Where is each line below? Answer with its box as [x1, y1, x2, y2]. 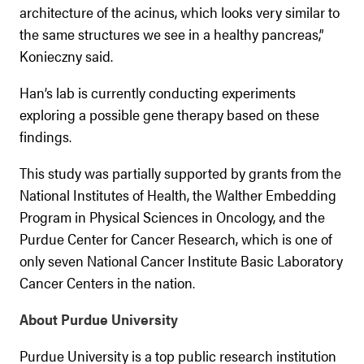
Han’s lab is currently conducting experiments [19, 81, 296, 102]
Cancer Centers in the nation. [19, 271, 195, 292]
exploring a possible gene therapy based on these [19, 103, 319, 124]
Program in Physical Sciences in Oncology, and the [19, 206, 325, 227]
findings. [19, 125, 71, 146]
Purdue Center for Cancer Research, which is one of [19, 227, 332, 249]
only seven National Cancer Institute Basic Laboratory [19, 249, 343, 271]
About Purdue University [19, 308, 178, 329]
